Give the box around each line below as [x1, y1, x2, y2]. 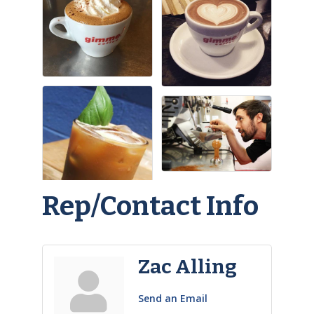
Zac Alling [137, 255, 237, 279]
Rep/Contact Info [41, 190, 259, 223]
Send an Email [137, 292, 207, 306]
